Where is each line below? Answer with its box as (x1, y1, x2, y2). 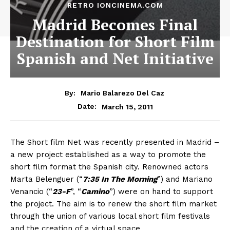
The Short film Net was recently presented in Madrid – (10, 138, 219, 147)
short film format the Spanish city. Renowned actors (10, 162, 208, 172)
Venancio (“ (10, 187, 52, 197)
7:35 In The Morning (83, 175, 157, 184)
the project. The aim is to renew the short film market (10, 199, 217, 209)
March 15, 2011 (101, 102, 153, 111)
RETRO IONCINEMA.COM (67, 1, 163, 10)
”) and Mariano (157, 175, 213, 184)
